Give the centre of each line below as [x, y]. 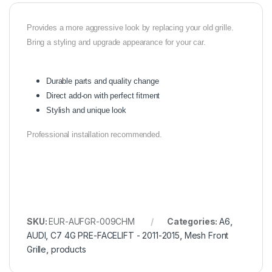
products [68, 250]
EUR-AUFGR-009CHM [92, 222]
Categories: [193, 222]
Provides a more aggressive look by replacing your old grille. [130, 28]
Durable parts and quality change [103, 81]
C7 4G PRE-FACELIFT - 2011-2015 [115, 236]
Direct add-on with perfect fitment [104, 96]
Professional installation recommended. [94, 135]
